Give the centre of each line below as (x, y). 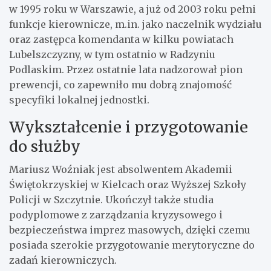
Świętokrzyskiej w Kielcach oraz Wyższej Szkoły (128, 184)
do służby (45, 146)
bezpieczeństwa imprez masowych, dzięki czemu (130, 230)
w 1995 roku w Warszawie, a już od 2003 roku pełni (132, 9)
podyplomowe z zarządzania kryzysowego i (116, 214)
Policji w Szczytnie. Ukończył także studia (111, 199)
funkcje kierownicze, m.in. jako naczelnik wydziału (135, 24)
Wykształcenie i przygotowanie (129, 127)
